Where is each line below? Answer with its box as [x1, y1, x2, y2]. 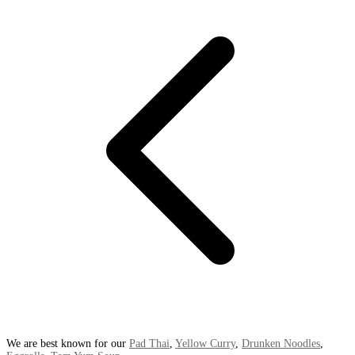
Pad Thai [129, 338, 170, 350]
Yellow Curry [175, 338, 235, 350]
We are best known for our [6, 338, 129, 350]
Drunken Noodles [242, 338, 320, 350]
